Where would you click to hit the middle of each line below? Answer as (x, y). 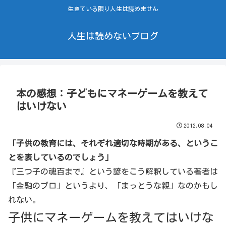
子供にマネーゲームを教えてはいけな (111, 218)
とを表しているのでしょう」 (61, 158)
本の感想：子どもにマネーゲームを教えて (112, 94)
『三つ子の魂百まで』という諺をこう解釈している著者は (113, 172)
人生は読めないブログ (113, 36)
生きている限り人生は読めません (113, 9)
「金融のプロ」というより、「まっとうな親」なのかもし (113, 186)
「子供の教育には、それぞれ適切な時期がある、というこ (113, 144)
